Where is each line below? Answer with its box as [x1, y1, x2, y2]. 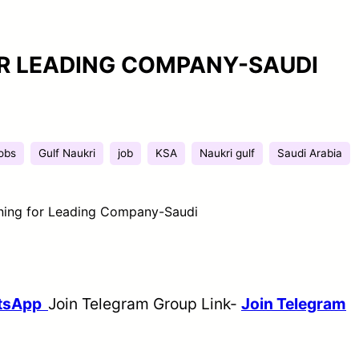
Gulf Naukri [38, 146, 95, 159]
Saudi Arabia [277, 146, 342, 159]
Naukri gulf [200, 146, 255, 159]
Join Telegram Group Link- [48, 293, 241, 313]
